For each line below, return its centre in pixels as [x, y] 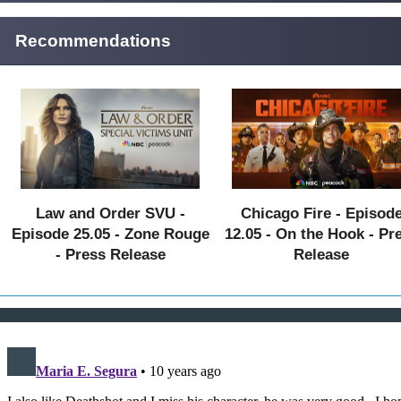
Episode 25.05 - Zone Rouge [110, 234]
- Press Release [110, 254]
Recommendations [93, 40]
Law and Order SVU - [110, 213]
